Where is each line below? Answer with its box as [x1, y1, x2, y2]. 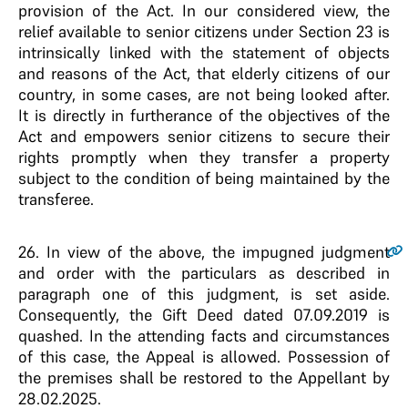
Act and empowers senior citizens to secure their [18, 126, 390, 147]
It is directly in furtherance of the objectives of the [18, 105, 390, 126]
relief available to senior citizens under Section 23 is [18, 21, 390, 42]
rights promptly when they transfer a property [18, 147, 390, 168]
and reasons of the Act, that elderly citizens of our [18, 63, 390, 84]
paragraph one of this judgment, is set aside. [18, 283, 390, 304]
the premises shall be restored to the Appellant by [18, 367, 390, 388]
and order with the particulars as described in [18, 262, 390, 283]
